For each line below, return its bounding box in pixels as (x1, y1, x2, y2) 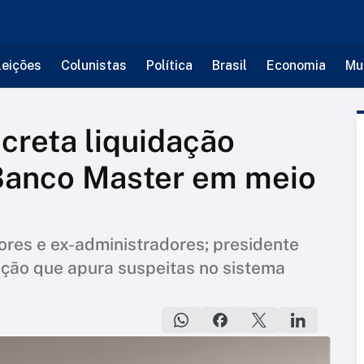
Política (145, 58, 193, 73)
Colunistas (60, 58, 127, 73)
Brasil (211, 58, 247, 73)
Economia (266, 58, 326, 73)
